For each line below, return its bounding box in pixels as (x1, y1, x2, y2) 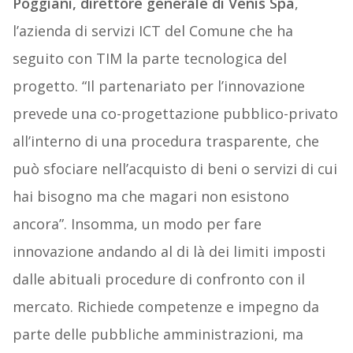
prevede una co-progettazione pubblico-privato (12, 104, 338, 124)
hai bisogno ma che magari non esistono (12, 187, 289, 206)
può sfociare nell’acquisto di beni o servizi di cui (12, 159, 337, 179)
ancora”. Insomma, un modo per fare (12, 214, 262, 234)
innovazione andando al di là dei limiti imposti (12, 242, 325, 262)
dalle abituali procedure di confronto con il (12, 269, 305, 289)
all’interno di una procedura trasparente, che (12, 132, 319, 151)
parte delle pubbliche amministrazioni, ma (12, 325, 303, 344)
